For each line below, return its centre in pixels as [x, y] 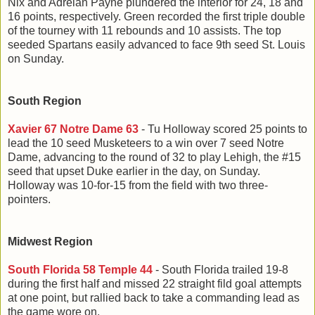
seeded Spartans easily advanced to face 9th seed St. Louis [156, 44]
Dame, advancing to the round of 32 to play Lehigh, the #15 [154, 157]
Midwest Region [50, 241]
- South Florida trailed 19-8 [220, 269]
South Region [45, 101]
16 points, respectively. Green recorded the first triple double [156, 16]
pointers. [29, 199]
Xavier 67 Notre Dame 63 [73, 129]
